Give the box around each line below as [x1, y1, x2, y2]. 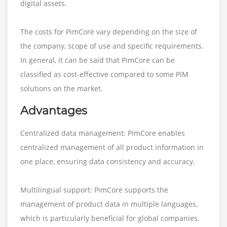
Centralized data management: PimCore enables [20, 128, 185, 138]
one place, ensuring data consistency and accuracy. [20, 156, 195, 166]
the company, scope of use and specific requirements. [20, 41, 204, 51]
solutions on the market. [20, 83, 103, 93]
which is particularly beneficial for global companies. [20, 213, 200, 223]
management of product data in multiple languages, [20, 199, 198, 209]
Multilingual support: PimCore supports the [20, 184, 168, 195]
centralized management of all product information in [20, 142, 204, 152]
